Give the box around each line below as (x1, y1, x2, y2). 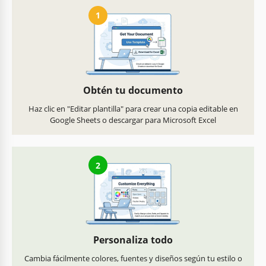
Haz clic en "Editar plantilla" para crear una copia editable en (28, 103, 238, 115)
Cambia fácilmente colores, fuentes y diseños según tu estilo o (24, 253, 242, 264)
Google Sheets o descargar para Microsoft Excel (50, 115, 216, 126)
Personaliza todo (93, 233, 173, 247)
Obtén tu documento (83, 84, 183, 97)
